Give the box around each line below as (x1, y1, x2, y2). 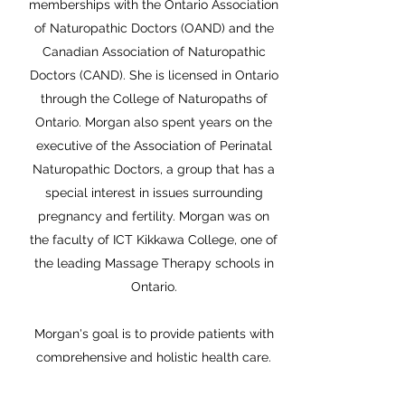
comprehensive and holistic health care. (36, 350, 271, 364)
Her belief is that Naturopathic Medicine (35, 373, 272, 388)
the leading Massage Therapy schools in (33, 256, 274, 270)
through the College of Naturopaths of (40, 91, 268, 106)
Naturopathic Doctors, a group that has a (33, 162, 275, 176)
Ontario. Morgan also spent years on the (35, 115, 272, 129)
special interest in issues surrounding (44, 185, 263, 200)
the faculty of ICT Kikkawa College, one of (30, 232, 278, 247)
